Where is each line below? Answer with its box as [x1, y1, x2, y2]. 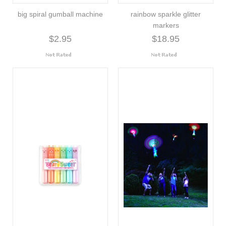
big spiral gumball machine [18, 10, 103, 18]
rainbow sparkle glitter [131, 10, 201, 18]
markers [152, 21, 179, 29]
